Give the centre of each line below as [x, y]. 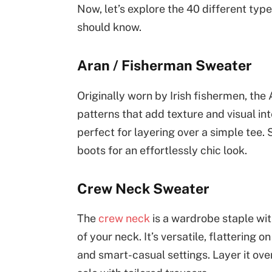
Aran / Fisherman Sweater [164, 66]
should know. [109, 27]
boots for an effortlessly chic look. [162, 150]
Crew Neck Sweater [143, 188]
